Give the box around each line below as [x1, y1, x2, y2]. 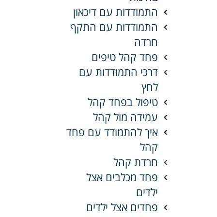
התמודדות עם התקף [70, 19, 158, 34]
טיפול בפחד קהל [88, 94, 158, 109]
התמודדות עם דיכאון [73, 4, 158, 19]
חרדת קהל [113, 154, 158, 169]
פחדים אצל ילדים [86, 199, 158, 214]
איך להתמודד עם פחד [66, 124, 158, 139]
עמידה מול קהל [93, 109, 158, 124]
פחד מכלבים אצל [86, 169, 158, 184]
